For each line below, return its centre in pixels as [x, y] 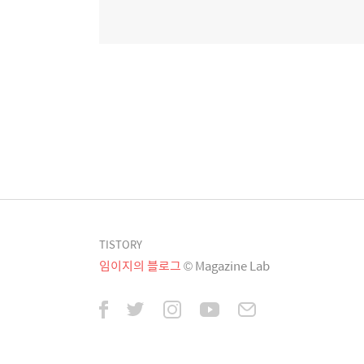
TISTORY [121, 244]
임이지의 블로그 [140, 265]
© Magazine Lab [227, 265]
